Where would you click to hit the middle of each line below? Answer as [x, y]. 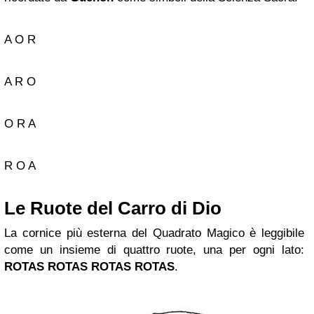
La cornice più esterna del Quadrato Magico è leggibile [154, 233]
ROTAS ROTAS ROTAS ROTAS [89, 267]
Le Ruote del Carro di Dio [113, 209]
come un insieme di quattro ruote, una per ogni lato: [154, 250]
